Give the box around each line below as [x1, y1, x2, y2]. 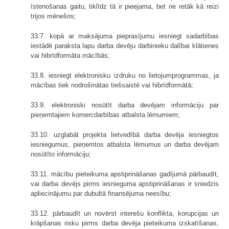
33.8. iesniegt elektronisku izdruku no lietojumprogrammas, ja [31, 71, 219, 79]
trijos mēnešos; [31, 12, 76, 20]
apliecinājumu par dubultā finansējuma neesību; [31, 189, 171, 197]
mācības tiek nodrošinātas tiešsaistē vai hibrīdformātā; [31, 81, 193, 89]
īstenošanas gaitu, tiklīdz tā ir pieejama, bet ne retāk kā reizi [31, 2, 219, 10]
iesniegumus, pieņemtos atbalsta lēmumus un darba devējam [31, 140, 219, 148]
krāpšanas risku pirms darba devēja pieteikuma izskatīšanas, [31, 219, 219, 227]
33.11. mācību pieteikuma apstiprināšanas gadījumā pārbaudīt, [31, 170, 219, 178]
